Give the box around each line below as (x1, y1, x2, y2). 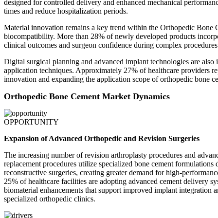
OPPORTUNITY (4, 118, 59, 127)
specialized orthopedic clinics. (4, 195, 95, 203)
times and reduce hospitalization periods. (4, 7, 128, 16)
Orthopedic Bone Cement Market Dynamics (4, 91, 170, 102)
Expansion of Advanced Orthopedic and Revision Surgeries (4, 134, 200, 143)
